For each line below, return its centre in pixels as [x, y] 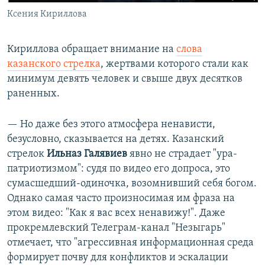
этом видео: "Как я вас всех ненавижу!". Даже [116, 214]
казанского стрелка [54, 64]
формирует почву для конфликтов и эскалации [118, 258]
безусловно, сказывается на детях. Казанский [116, 140]
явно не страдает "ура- [182, 154]
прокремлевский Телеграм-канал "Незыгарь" [116, 228]
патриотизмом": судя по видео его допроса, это [119, 169]
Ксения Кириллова [47, 14]
